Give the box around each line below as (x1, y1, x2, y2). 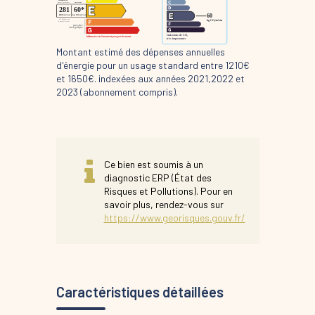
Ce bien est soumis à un (103, 157, 203, 170)
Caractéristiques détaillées (56, 283, 224, 300)
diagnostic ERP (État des (103, 171, 212, 184)
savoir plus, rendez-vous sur (103, 198, 224, 210)
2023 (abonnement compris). (56, 85, 178, 98)
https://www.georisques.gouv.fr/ (103, 211, 245, 224)
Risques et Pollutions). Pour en (103, 184, 233, 197)
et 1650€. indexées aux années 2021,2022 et (56, 72, 245, 84)
